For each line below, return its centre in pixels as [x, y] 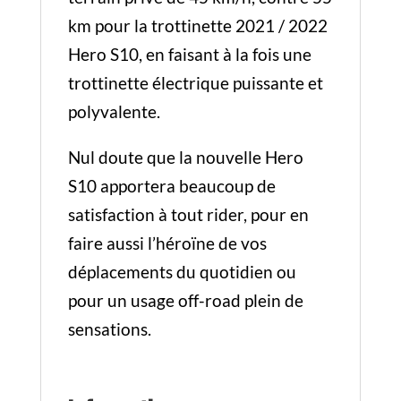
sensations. [109, 329]
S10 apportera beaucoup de [171, 186]
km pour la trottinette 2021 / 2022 [197, 26]
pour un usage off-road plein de [185, 300]
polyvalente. [114, 111]
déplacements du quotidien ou [182, 272]
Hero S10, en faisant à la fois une [189, 54]
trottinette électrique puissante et [195, 83]
